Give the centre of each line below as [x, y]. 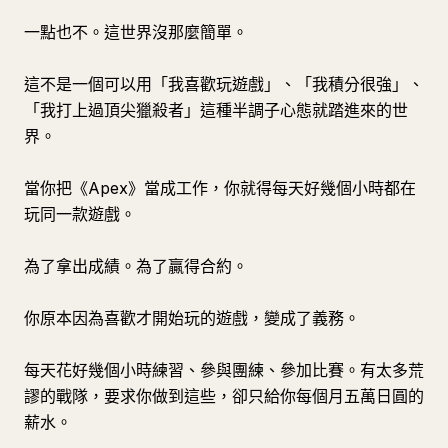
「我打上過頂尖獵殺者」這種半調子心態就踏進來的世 [216, 110]
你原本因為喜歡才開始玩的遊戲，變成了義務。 [192, 318]
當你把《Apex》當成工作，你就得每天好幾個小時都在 [220, 188]
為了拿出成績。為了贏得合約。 [136, 266]
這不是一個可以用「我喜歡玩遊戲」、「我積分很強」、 [224, 84]
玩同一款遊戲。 [80, 214]
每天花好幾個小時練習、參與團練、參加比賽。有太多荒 [224, 370]
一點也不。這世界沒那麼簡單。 [136, 32]
